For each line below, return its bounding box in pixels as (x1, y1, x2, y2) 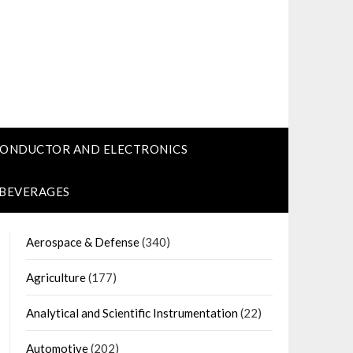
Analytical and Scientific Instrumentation (25, 306, 238, 320)
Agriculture (25, 270, 86, 284)
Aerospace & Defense (25, 235, 139, 249)
